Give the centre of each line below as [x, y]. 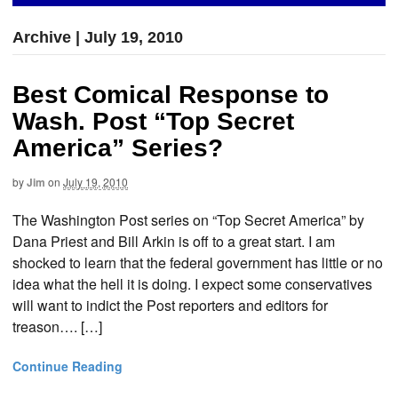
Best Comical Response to [171, 95]
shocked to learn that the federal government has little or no [198, 262]
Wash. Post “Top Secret [153, 122]
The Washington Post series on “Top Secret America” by [188, 219]
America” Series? [118, 148]
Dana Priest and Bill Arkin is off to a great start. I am [174, 241]
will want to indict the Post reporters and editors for [170, 305]
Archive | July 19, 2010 [98, 38]
